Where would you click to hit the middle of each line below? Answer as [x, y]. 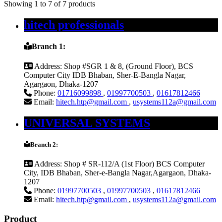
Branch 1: [49, 47]
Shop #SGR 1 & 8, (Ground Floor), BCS [128, 66]
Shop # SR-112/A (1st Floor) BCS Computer [133, 164]
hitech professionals [74, 25]
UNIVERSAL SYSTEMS [87, 123]
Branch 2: [44, 144]
